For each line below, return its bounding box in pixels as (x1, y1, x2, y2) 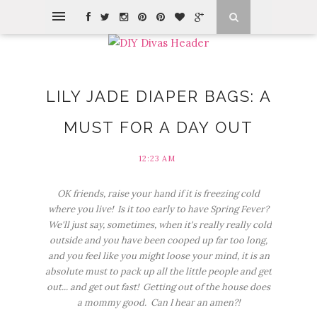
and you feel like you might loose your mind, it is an (47, 250, 270, 262)
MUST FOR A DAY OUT (64, 118, 253, 137)
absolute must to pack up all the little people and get (45, 265, 272, 277)
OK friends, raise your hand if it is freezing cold (57, 188, 260, 200)
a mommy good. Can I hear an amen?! (77, 296, 240, 309)
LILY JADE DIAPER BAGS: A (45, 87, 272, 105)
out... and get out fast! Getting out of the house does (47, 281, 270, 293)
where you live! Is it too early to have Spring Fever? (48, 203, 269, 215)
